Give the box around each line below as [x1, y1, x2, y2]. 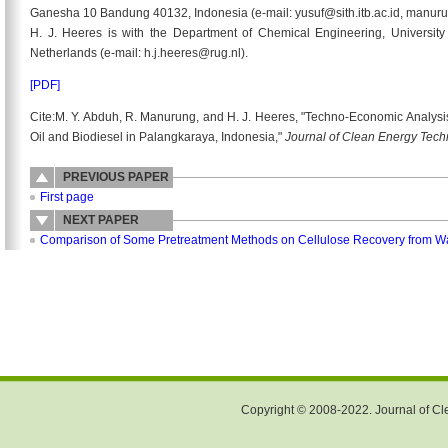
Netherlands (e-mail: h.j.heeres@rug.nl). [30, 46, 248, 60]
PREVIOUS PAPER [63, 170, 169, 184]
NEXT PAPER [63, 213, 139, 227]
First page [40, 190, 94, 204]
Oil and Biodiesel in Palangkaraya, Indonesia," [30, 130, 285, 144]
